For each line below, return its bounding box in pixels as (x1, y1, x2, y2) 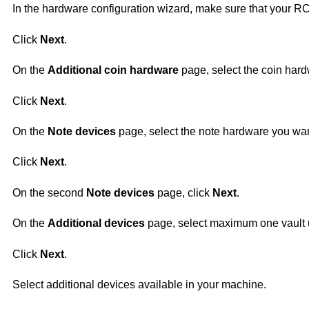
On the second (12, 186, 86, 199)
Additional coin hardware (47, 64, 179, 77)
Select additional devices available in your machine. (12, 278, 266, 290)
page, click (154, 186, 212, 199)
